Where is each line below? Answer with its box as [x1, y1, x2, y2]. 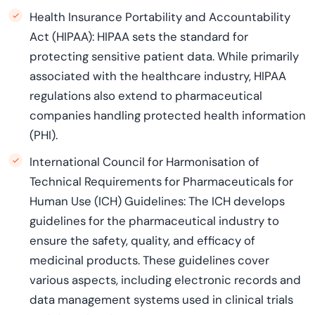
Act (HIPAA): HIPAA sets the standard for [30, 29, 248, 44]
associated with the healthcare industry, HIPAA [30, 68, 286, 84]
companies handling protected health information [30, 108, 306, 123]
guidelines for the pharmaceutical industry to [30, 213, 279, 229]
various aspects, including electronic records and [30, 272, 301, 288]
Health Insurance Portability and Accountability [30, 9, 290, 25]
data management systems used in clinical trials [30, 292, 293, 307]
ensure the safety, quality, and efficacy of [30, 233, 255, 248]
